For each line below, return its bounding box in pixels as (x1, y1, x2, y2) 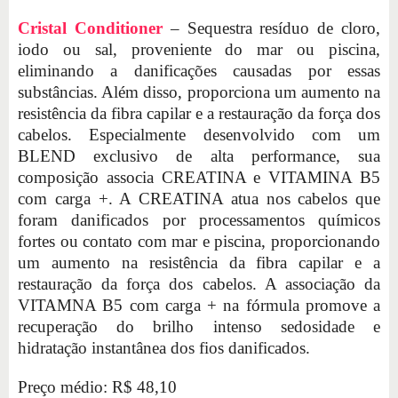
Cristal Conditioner (18, 18, 163, 37)
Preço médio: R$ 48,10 (18, 377, 177, 396)
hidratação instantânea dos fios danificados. (18, 338, 310, 357)
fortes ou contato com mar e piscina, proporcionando (18, 231, 380, 251)
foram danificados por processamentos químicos (18, 210, 380, 229)
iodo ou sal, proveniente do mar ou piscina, (18, 39, 380, 59)
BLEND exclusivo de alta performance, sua (18, 146, 380, 165)
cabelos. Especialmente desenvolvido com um (18, 124, 380, 144)
